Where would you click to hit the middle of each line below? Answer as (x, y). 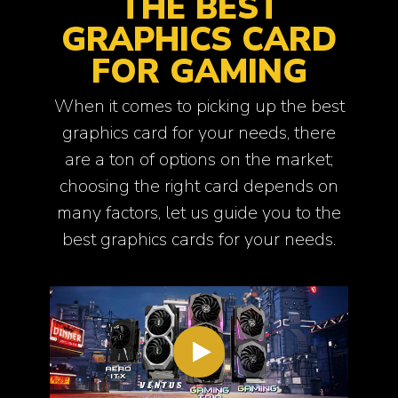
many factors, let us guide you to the (199, 213)
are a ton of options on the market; (199, 160)
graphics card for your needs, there (199, 133)
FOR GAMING (199, 72)
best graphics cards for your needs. (199, 240)
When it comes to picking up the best (199, 107)
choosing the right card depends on (199, 187)
